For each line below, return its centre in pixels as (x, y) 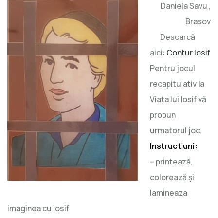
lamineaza (169, 192)
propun (163, 115)
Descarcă (173, 37)
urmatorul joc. (176, 130)
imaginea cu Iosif (38, 208)
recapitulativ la (177, 83)
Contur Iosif (188, 52)
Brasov (198, 21)
